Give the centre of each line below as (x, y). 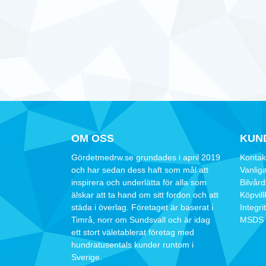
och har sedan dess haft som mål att (140, 170)
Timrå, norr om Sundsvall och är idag (141, 220)
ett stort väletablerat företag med (133, 232)
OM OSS (93, 138)
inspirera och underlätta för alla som (139, 182)
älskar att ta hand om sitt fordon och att (145, 195)
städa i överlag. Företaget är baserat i (142, 207)
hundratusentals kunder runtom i (132, 245)
